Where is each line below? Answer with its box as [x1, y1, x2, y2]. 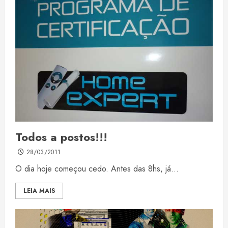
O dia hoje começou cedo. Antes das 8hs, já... [15, 163, 179, 175]
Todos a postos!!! [15, 129, 107, 146]
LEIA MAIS [23, 186, 55, 196]
